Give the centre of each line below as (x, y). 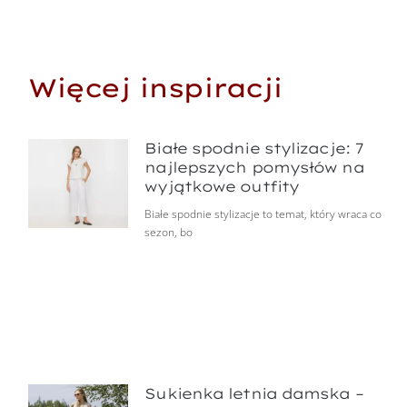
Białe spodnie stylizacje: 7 (254, 149)
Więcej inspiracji (155, 87)
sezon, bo (169, 233)
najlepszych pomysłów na (254, 168)
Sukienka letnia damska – (254, 393)
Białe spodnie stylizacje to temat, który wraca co (263, 214)
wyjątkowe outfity (222, 187)
